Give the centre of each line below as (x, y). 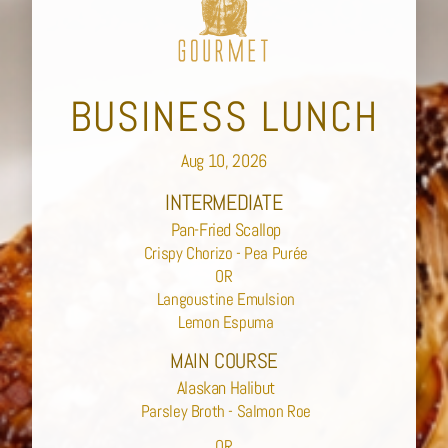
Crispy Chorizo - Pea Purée (224, 252)
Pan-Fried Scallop (224, 229)
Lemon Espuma (224, 321)
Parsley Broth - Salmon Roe (224, 410)
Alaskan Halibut (225, 387)
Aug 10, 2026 (224, 160)
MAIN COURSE (224, 360)
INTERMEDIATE (224, 201)
